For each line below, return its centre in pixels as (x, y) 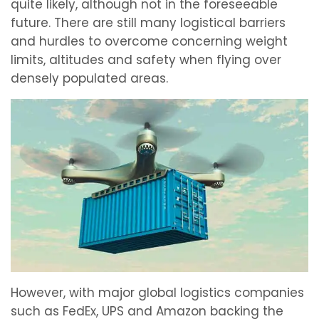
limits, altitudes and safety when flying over (146, 60)
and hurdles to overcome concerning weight (149, 42)
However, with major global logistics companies (157, 292)
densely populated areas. (89, 79)
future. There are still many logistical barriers (148, 23)
